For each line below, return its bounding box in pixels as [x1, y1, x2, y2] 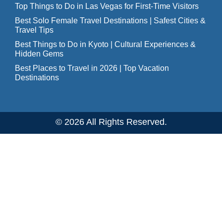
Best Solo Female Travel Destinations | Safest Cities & [15, 16, 206, 25]
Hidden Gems [15, 50, 63, 58]
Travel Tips [15, 26, 54, 34]
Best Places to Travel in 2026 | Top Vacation [15, 64, 169, 72]
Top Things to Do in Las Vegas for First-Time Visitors [15, 2, 199, 10]
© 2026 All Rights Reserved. [55, 117, 167, 127]
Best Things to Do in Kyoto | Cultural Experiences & [15, 40, 196, 49]
